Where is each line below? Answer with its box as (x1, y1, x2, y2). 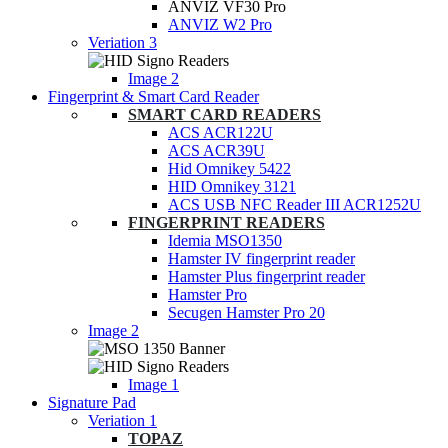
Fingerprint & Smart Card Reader (48, 88, 259, 106)
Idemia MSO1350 (168, 232, 282, 250)
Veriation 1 (88, 412, 157, 430)
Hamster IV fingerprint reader (168, 250, 355, 268)
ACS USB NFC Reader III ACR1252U (168, 196, 421, 214)
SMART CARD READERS (128, 106, 321, 124)
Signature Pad (48, 394, 136, 412)
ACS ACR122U (168, 124, 273, 142)
